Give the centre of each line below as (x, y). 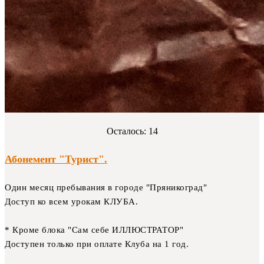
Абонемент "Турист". (56, 159)
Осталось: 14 (132, 131)
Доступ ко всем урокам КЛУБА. (71, 202)
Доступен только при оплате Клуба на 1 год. (97, 244)
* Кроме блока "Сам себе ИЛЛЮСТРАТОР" (94, 230)
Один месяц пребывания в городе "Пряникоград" (106, 188)
